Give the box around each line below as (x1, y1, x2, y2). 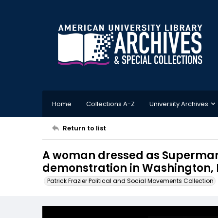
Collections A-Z (86, 99, 135, 109)
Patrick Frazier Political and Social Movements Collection (47, 177, 214, 185)
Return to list (63, 123, 106, 133)
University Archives (149, 99, 208, 109)
